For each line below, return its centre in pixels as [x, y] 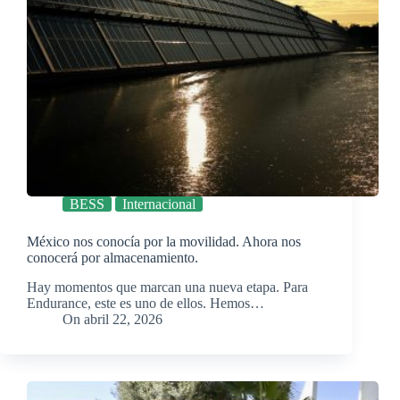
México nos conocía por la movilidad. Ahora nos [164, 242]
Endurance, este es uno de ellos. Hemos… [146, 304]
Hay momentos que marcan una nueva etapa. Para [167, 287]
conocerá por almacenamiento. [112, 258]
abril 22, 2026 [124, 320]
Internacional [159, 204]
